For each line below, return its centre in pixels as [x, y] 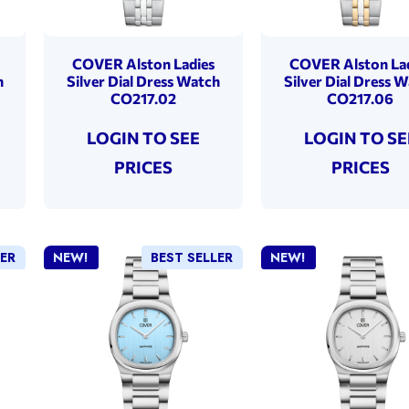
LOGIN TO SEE [143, 137]
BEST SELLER [192, 257]
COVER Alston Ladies [143, 63]
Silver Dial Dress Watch [143, 80]
